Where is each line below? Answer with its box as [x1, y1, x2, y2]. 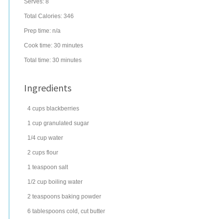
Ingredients [24, 82, 71, 94]
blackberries [46, 105, 79, 112]
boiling [48, 178, 66, 185]
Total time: [24, 57, 52, 64]
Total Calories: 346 [24, 13, 74, 20]
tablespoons [32, 208, 65, 215]
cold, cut [66, 208, 88, 215]
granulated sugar [44, 120, 89, 127]
